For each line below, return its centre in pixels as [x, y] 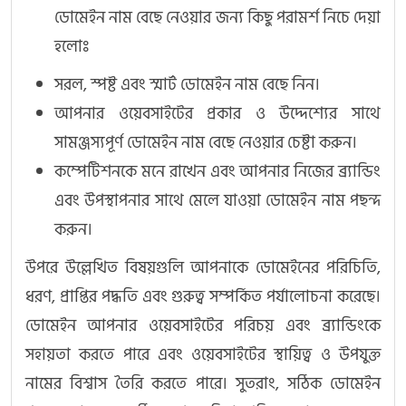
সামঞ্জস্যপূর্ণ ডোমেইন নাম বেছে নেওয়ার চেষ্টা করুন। [206, 143]
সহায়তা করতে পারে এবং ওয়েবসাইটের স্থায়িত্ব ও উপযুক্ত [203, 355]
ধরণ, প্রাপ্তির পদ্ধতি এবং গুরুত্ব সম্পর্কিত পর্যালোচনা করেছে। [203, 297]
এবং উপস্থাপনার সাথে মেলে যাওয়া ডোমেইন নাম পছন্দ [217, 201]
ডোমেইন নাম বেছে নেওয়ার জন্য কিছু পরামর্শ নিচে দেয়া [217, 18]
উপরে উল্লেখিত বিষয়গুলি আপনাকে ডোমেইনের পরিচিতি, [203, 268]
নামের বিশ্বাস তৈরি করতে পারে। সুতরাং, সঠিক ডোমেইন [203, 384]
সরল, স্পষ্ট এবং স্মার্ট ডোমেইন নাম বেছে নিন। [187, 85]
